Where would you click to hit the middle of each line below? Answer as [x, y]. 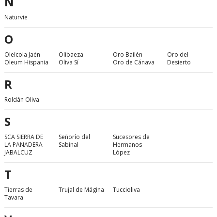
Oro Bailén [128, 55]
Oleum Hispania [26, 62]
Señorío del [74, 137]
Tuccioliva [126, 190]
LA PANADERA [23, 145]
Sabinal [69, 145]
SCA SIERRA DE [24, 137]
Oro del [178, 55]
